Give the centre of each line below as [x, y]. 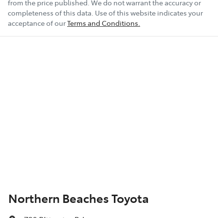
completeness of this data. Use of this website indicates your [105, 12]
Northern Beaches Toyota [79, 198]
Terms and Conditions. [104, 23]
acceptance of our [37, 23]
